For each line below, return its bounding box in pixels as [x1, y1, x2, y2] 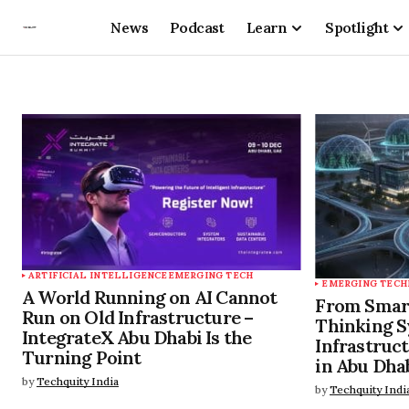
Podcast [169, 17, 225, 37]
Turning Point [22, 346, 142, 369]
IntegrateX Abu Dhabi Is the [22, 326, 252, 349]
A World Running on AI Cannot [22, 286, 278, 309]
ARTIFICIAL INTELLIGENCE [28, 269, 168, 281]
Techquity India [37, 374, 119, 388]
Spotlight [325, 17, 389, 37]
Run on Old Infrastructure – [22, 306, 254, 329]
